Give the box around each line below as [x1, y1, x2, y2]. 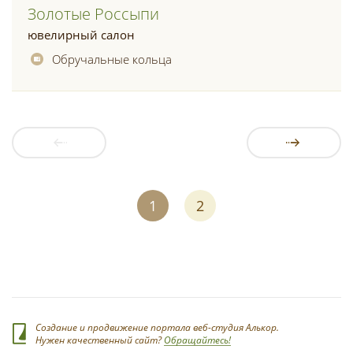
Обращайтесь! [164, 333, 231, 347]
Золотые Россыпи [28, 3, 159, 24]
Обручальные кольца [52, 51, 172, 67]
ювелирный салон [28, 27, 135, 43]
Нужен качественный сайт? [35, 333, 164, 347]
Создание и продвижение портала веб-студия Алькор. [35, 321, 279, 334]
